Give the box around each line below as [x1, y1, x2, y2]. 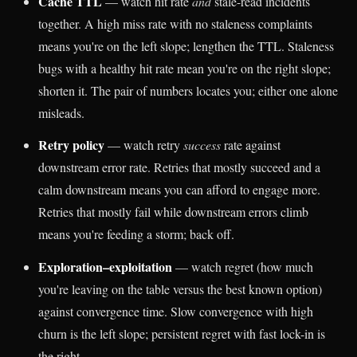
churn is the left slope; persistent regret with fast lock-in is [38, 325, 325, 343]
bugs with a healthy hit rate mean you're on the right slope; [38, 59, 331, 76]
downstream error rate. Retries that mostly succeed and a [38, 159, 320, 176]
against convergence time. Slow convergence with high [38, 303, 313, 320]
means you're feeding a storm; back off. [38, 226, 234, 243]
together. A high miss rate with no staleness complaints [38, 14, 312, 32]
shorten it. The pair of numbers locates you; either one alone [38, 81, 338, 99]
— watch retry [104, 136, 183, 154]
